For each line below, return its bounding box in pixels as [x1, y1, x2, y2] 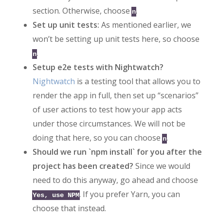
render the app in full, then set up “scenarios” [32, 90, 199, 101]
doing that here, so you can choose [32, 132, 163, 143]
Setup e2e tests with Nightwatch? [32, 61, 163, 73]
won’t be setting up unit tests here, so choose [32, 33, 200, 44]
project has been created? [32, 160, 133, 171]
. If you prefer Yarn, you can [79, 188, 180, 200]
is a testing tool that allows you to [74, 75, 200, 87]
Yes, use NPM [32, 191, 79, 199]
